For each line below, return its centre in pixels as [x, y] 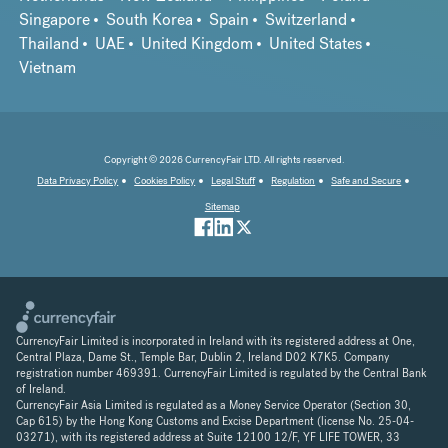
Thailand [48, 44]
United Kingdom [196, 44]
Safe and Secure [366, 181]
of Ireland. [41, 388]
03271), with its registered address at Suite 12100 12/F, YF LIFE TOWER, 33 [208, 436]
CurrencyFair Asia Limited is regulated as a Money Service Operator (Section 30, [213, 404]
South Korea [149, 20]
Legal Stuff [233, 181]
